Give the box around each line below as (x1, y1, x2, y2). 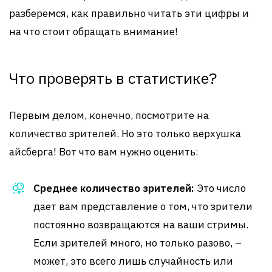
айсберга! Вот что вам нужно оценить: (9, 145, 199, 158)
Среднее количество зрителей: (33, 182, 194, 195)
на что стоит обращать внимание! (9, 25, 178, 38)
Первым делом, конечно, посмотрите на (9, 109, 209, 122)
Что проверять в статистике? (9, 68, 217, 88)
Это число (194, 182, 246, 195)
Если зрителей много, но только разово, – (33, 236, 242, 250)
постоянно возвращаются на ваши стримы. (33, 218, 248, 231)
